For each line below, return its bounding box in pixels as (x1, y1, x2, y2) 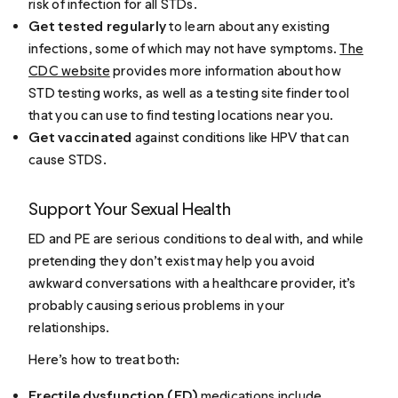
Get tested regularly (28, 17, 167, 35)
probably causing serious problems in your (28, 297, 285, 314)
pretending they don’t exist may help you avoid (28, 252, 315, 270)
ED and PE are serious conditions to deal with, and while (28, 230, 364, 248)
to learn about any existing (166, 17, 330, 35)
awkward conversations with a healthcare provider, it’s (28, 275, 356, 292)
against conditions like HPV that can (131, 128, 349, 146)
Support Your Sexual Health (28, 197, 231, 219)
